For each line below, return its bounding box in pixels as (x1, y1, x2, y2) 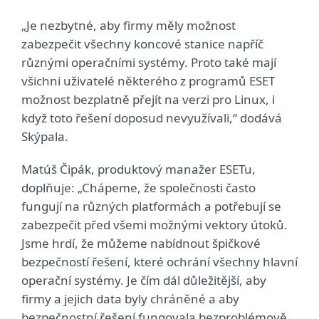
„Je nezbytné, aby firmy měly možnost (21, 17, 236, 33)
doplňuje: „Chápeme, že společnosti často (21, 179, 256, 196)
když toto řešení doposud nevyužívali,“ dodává (21, 110, 282, 126)
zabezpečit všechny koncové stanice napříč (21, 36, 263, 52)
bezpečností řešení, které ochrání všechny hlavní (21, 253, 298, 270)
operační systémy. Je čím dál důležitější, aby (21, 272, 266, 288)
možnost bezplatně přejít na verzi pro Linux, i (21, 91, 275, 108)
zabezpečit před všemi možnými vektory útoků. (21, 216, 288, 233)
